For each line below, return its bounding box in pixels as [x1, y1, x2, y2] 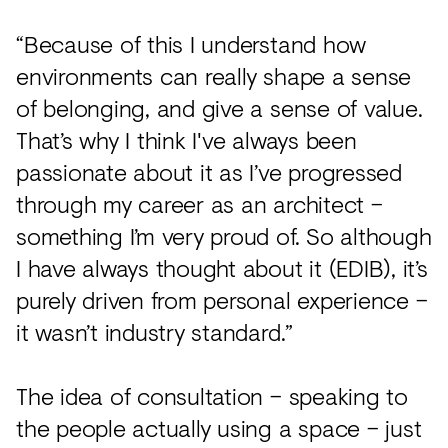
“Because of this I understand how [16, 25, 367, 61]
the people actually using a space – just [16, 409, 422, 445]
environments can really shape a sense [16, 57, 412, 93]
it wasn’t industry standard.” [16, 313, 294, 349]
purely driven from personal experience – [16, 281, 428, 317]
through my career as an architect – [16, 185, 383, 221]
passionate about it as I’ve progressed [16, 153, 402, 189]
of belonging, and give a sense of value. [16, 89, 423, 125]
